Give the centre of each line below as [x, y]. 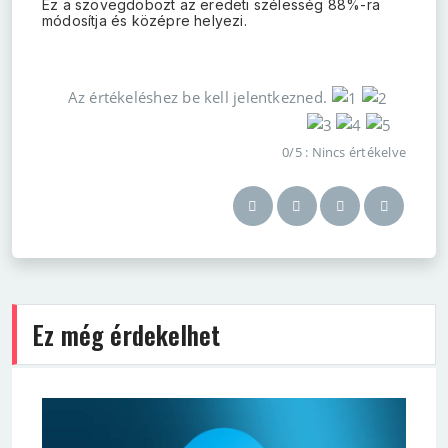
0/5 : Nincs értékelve [344, 152]
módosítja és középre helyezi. [144, 20]
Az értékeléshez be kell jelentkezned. [197, 97]
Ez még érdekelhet [126, 335]
